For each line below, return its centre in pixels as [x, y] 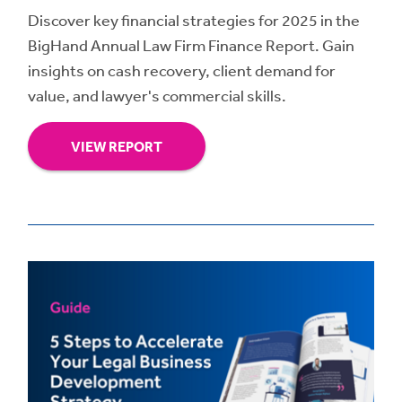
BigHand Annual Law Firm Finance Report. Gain [191, 44]
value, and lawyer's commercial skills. [157, 95]
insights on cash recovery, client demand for [182, 70]
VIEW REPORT [117, 146]
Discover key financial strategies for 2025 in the [194, 19]
